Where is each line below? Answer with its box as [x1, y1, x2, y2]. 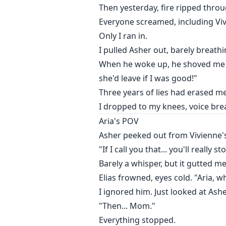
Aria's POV [99, 116, 139, 127]
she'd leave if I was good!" [99, 73, 197, 84]
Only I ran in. [99, 30, 147, 42]
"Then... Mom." [99, 200, 155, 212]
